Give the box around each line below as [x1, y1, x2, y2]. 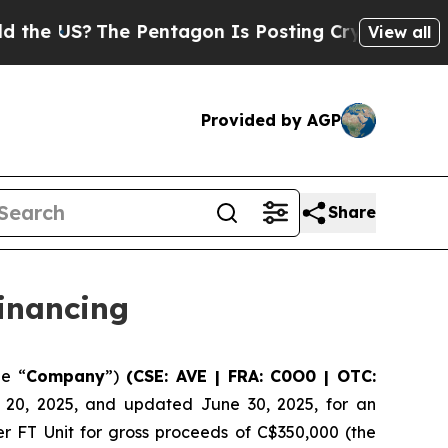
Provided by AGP [201, 109, 341, 130]
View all [368, 21, 431, 42]
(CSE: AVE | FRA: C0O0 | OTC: [118, 365, 377, 386]
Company [25, 365, 105, 386]
